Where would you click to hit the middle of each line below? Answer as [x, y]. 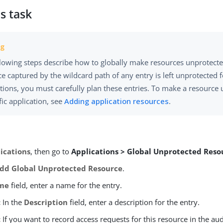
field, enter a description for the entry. [134, 202]
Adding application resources [117, 101]
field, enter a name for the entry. [66, 185]
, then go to [51, 152]
